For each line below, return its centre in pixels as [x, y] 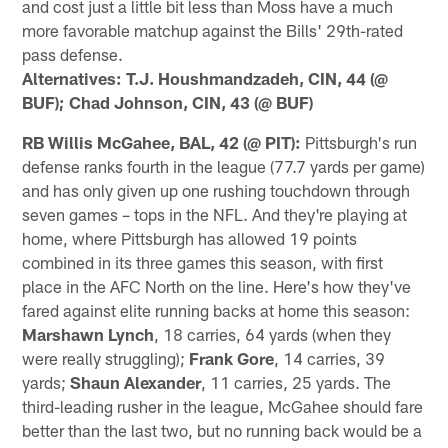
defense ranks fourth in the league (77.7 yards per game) [224, 165]
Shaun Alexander [136, 381]
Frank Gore [232, 357]
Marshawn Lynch [88, 333]
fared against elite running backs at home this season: [216, 309]
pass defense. [73, 53]
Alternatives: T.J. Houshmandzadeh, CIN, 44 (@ [205, 77]
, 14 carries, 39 [330, 357]
